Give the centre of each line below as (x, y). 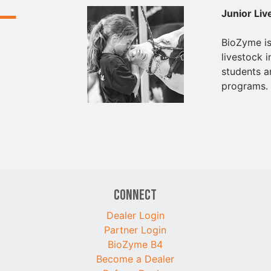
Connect (135, 195)
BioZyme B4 (135, 244)
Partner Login (135, 230)
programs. (245, 86)
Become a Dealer (135, 259)
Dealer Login (135, 215)
